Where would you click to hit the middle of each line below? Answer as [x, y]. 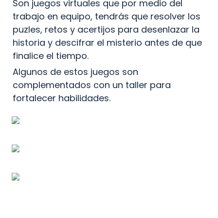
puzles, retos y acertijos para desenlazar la [106, 29]
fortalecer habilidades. [62, 98]
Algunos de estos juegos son [75, 72]
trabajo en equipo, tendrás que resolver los [107, 16]
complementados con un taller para [92, 85]
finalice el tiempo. [51, 55]
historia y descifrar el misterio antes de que [107, 42]
